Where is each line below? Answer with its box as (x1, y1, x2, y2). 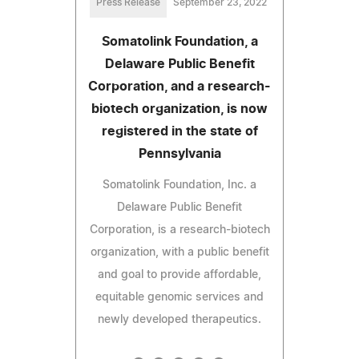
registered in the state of (101, 124, 258, 138)
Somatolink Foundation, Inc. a (103, 179, 256, 191)
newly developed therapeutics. (98, 313, 261, 325)
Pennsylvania (138, 147, 221, 160)
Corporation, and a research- (88, 79, 271, 93)
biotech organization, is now (91, 102, 268, 115)
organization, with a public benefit (90, 246, 269, 258)
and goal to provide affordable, (98, 268, 261, 280)
